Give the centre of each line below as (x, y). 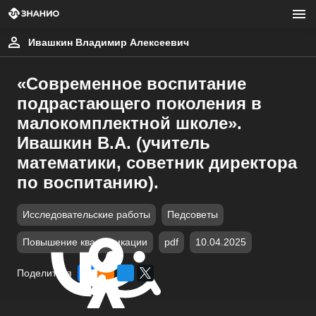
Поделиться (44, 273)
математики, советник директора (157, 163)
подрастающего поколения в (139, 103)
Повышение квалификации (85, 242)
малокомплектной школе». (129, 123)
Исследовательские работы (86, 215)
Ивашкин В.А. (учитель (114, 143)
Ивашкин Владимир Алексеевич (109, 42)
